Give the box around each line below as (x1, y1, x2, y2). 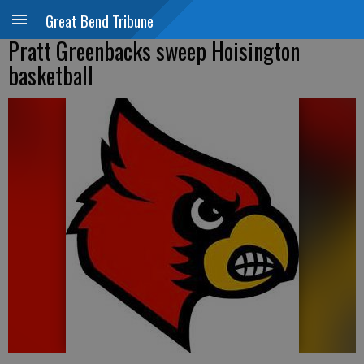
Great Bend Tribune (45, 9, 154, 32)
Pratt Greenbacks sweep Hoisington (8, 34, 300, 67)
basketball (8, 58, 93, 92)
